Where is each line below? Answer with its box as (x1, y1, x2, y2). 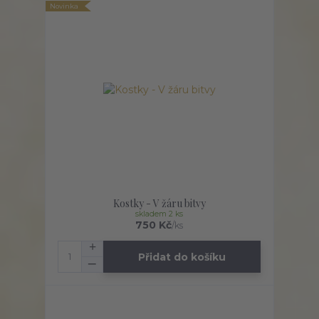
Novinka (50, 2, 79, 10)
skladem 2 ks (135, 209, 184, 219)
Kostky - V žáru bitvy (113, 197, 206, 210)
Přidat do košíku (138, 250, 226, 263)
